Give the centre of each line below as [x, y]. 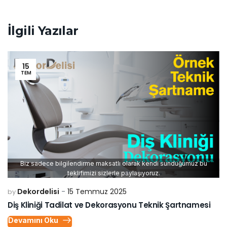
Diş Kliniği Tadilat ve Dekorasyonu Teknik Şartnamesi [109, 205]
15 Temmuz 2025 [97, 192]
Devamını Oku [33, 220]
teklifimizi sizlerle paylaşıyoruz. [113, 173]
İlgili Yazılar [43, 30]
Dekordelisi [38, 192]
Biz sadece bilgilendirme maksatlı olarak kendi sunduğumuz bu [113, 164]
